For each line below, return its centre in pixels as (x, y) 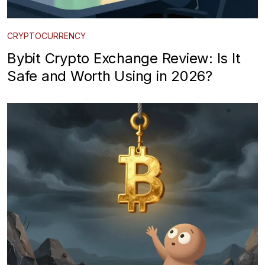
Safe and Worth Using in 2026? (110, 76)
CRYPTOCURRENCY (46, 35)
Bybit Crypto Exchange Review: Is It (124, 58)
